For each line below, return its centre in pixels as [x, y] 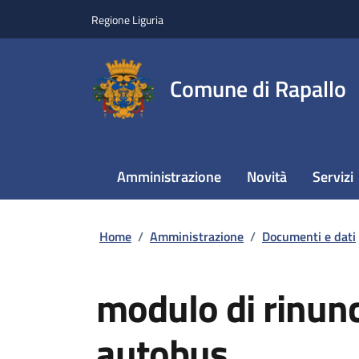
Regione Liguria [127, 19]
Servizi [333, 177]
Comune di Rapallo [258, 89]
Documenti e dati [309, 236]
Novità [267, 177]
